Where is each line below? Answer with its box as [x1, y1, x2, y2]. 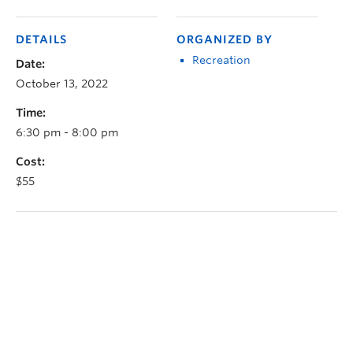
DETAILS [16, 32, 67, 46]
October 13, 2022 [16, 76, 108, 90]
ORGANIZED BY [176, 32, 273, 46]
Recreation [192, 53, 251, 66]
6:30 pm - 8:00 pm [16, 125, 118, 139]
